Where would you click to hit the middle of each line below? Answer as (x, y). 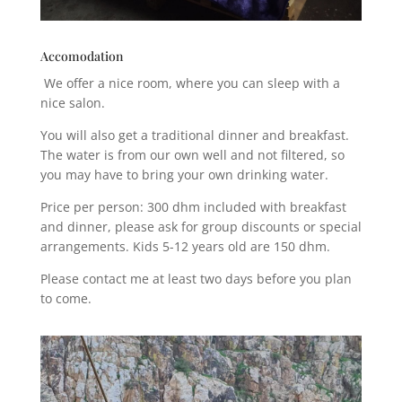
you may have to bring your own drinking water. (184, 175)
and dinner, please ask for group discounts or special (201, 227)
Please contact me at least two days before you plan (196, 279)
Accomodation (81, 57)
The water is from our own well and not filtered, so (192, 155)
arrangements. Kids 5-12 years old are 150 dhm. (185, 247)
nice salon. (72, 103)
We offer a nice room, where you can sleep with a (190, 83)
